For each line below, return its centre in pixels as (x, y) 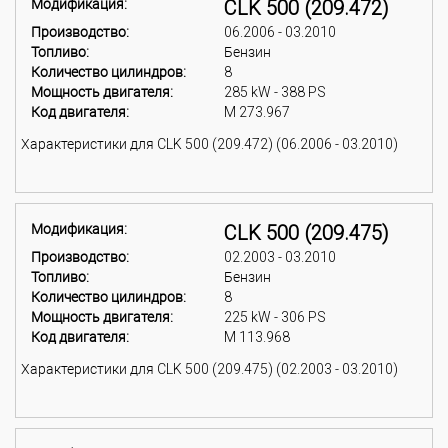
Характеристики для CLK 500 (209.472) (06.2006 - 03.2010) (209, 144)
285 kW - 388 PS (275, 92)
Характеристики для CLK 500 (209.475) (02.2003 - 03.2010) (209, 369)
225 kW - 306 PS (275, 317)
